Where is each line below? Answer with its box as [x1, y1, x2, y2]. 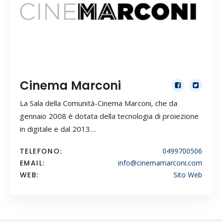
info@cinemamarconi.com [118, 158, 202, 168]
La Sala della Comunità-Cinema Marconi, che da [20, 98, 177, 109]
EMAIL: [20, 158, 45, 168]
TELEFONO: [20, 146, 62, 157]
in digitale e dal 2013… [20, 124, 96, 134]
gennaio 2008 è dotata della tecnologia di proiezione [20, 111, 199, 121]
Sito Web [173, 170, 202, 180]
